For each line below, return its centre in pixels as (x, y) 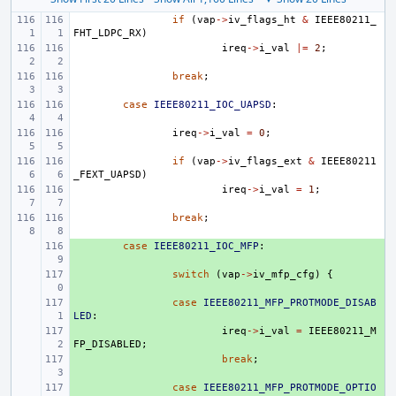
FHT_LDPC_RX (107, 33)
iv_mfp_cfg (284, 274)
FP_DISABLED (107, 344)
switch (191, 274)
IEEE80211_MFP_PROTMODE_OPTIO (290, 388)
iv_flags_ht (262, 20)
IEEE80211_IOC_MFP (206, 246)
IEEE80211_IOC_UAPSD (213, 105)
